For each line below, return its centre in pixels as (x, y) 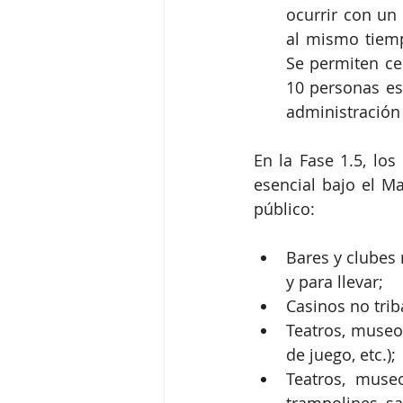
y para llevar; (335, 281)
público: (284, 208)
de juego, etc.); (341, 354)
